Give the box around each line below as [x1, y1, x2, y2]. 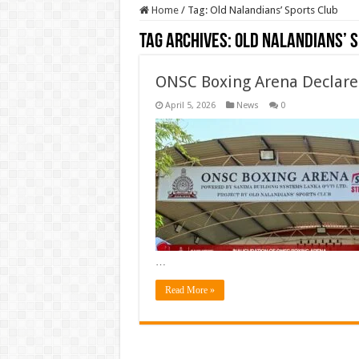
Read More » [164, 284, 215, 296]
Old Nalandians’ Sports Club [209, 4, 338, 16]
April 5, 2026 [164, 100, 216, 111]
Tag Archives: [139, 31, 235, 53]
